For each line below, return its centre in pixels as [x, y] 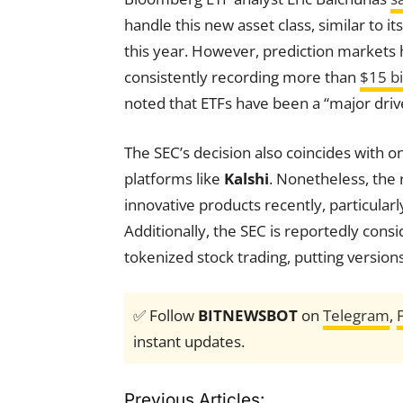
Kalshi [246, 178]
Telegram [356, 315]
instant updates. [189, 341]
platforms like [174, 178]
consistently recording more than [242, 76]
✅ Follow [166, 315]
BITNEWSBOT [248, 315]
